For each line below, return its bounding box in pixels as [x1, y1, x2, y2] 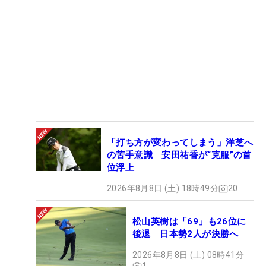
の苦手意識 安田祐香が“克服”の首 [107, 150, 252, 161]
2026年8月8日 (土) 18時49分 [107, 183, 218, 194]
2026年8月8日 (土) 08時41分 [132, 250, 244, 260]
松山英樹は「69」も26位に [132, 216, 246, 227]
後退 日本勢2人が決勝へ [132, 229, 239, 240]
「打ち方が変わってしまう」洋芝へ [107, 137, 254, 148]
